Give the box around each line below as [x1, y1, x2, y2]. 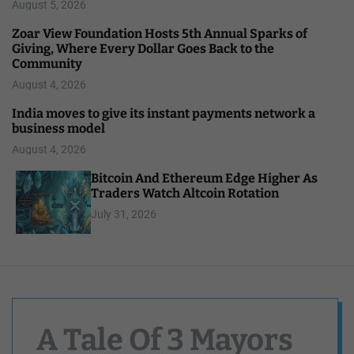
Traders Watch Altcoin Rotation [91, 185, 279, 201]
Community [12, 55, 82, 71]
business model [12, 120, 105, 136]
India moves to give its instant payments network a [12, 105, 315, 121]
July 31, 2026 [91, 207, 156, 220]
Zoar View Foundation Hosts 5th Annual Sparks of [12, 25, 307, 41]
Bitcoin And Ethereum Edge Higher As [91, 170, 318, 186]
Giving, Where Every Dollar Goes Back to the [12, 40, 274, 56]
